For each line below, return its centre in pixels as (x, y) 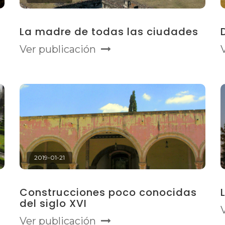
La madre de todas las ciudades (109, 32)
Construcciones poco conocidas (108, 192)
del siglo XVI (53, 203)
